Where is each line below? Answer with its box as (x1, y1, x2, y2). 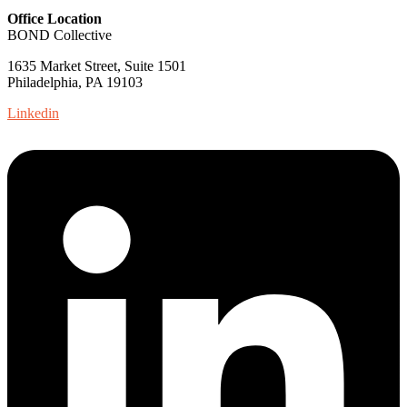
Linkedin (7, 105, 59, 122)
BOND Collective (7, 27, 112, 44)
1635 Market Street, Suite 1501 (7, 58, 186, 74)
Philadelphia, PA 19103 (7, 74, 143, 91)
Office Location (7, 11, 102, 27)
